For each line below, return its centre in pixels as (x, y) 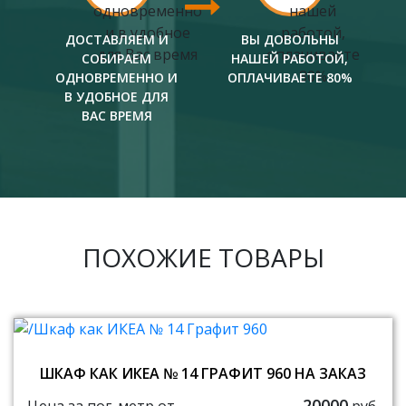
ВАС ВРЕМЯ (116, 116)
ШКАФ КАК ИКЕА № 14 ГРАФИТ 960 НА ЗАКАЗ (203, 374)
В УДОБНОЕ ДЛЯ (116, 97)
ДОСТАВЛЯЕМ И (116, 40)
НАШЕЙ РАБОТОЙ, (290, 59)
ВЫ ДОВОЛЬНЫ (290, 40)
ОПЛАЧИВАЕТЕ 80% (290, 78)
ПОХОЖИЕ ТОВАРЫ (203, 258)
